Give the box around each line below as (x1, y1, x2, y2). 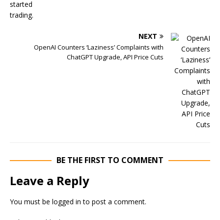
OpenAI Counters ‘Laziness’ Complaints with (34, 43, 164, 52)
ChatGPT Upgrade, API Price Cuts (67, 53, 164, 61)
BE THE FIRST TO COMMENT (56, 155, 164, 165)
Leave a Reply (10, 172, 89, 189)
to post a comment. (81, 197, 146, 206)
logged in (52, 197, 81, 206)
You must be (10, 197, 52, 206)
